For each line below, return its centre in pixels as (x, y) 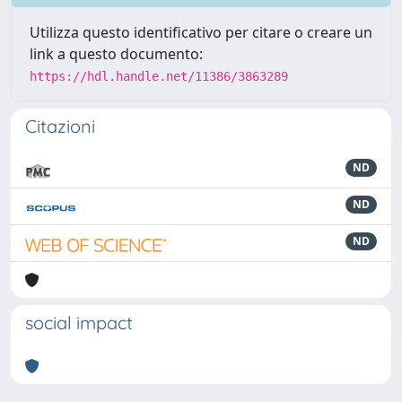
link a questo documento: (116, 54)
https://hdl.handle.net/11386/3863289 (159, 76)
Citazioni (60, 126)
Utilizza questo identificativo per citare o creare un (201, 32)
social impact (79, 323)
